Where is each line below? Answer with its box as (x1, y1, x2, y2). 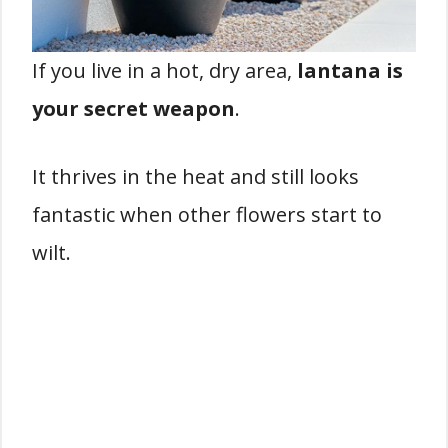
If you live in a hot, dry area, (32, 57, 297, 85)
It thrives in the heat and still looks (32, 163, 359, 191)
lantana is (297, 57, 403, 85)
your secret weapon (32, 95, 235, 123)
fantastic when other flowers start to (32, 201, 382, 229)
